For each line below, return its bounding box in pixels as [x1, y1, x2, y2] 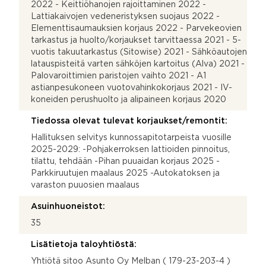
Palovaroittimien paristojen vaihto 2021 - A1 [31, 72, 206, 80]
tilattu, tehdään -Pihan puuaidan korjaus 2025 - [31, 157, 220, 165]
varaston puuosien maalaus [31, 181, 140, 189]
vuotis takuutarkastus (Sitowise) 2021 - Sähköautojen [31, 48, 247, 56]
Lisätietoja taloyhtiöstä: [31, 240, 137, 248]
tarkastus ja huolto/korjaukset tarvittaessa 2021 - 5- [31, 36, 241, 44]
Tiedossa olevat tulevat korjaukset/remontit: [31, 117, 227, 125]
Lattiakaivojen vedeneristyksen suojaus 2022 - [31, 12, 220, 20]
